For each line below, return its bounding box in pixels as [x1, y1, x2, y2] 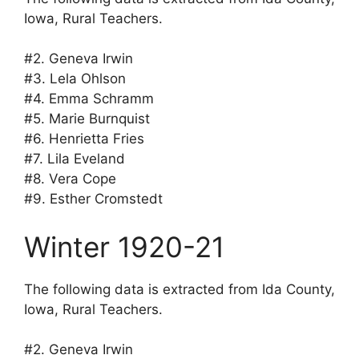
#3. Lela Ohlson [24, 71, 126, 87]
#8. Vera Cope [24, 171, 116, 188]
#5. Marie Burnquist [24, 111, 150, 127]
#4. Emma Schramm [24, 91, 154, 107]
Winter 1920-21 [24, 229, 224, 264]
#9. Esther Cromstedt [24, 191, 163, 208]
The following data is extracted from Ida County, [24, 280, 335, 297]
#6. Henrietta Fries [24, 131, 144, 147]
